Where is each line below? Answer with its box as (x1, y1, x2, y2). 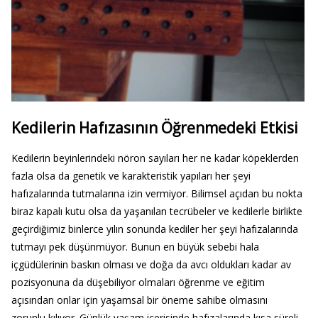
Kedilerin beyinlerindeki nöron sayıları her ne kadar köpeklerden (11, 151, 299, 165)
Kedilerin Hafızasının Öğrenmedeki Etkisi (11, 117, 298, 138)
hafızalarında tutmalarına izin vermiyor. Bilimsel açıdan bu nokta (11, 187, 302, 201)
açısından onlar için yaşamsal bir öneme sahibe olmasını (11, 293, 268, 307)
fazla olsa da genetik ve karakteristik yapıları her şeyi (11, 169, 251, 183)
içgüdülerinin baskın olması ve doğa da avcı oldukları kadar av (11, 258, 291, 272)
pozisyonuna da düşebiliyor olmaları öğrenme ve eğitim (11, 275, 265, 290)
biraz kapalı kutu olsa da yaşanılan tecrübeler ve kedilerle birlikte (11, 204, 302, 219)
